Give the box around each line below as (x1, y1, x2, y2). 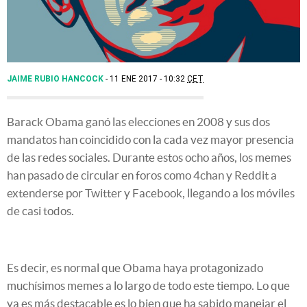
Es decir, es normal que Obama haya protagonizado (7, 261, 263, 275)
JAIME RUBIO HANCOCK (7, 74, 106, 84)
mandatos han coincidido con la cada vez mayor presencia (7, 133, 294, 147)
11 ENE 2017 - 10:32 (110, 74, 187, 84)
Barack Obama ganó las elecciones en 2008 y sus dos (7, 115, 270, 129)
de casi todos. (7, 204, 74, 218)
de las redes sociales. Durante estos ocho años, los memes (7, 151, 291, 164)
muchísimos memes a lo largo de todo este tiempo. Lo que (7, 279, 290, 293)
